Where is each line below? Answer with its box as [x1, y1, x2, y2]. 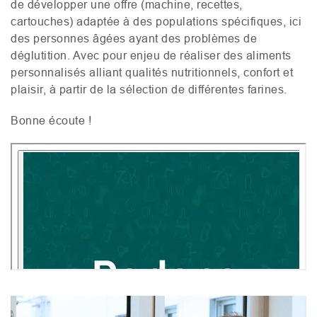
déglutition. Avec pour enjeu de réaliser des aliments [11, 48, 292, 62]
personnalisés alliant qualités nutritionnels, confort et [11, 65, 293, 79]
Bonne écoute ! [11, 113, 91, 127]
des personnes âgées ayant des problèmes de [11, 31, 257, 45]
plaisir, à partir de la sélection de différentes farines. [11, 82, 290, 96]
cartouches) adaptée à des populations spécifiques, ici [11, 14, 301, 28]
